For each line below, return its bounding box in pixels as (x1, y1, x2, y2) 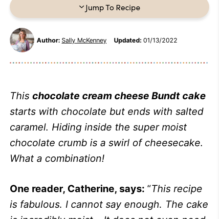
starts (10, 106, 36, 117)
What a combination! (10, 153, 105, 164)
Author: (37, 36, 60, 44)
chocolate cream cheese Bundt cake (32, 90, 206, 102)
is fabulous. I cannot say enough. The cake (10, 198, 208, 210)
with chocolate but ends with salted (39, 106, 203, 117)
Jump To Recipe (85, 1, 140, 12)
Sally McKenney (62, 36, 107, 44)
